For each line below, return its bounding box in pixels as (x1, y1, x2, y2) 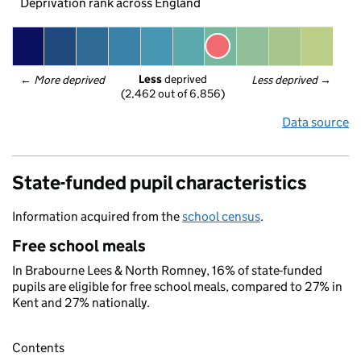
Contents (12, 340, 64, 356)
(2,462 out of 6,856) (121, 86, 225, 102)
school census (182, 209, 260, 224)
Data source (282, 114, 349, 130)
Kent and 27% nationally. (12, 295, 150, 310)
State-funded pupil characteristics (12, 171, 307, 194)
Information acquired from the (12, 209, 182, 224)
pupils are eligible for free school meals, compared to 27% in (12, 279, 342, 294)
